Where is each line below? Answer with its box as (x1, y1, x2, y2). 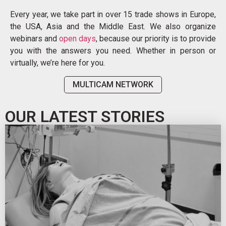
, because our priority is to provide (96, 33, 216, 43)
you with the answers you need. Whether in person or (10, 45, 216, 55)
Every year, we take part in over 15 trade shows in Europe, (10, 9, 216, 19)
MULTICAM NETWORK (73, 79, 153, 89)
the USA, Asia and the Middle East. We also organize (10, 21, 216, 31)
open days (59, 33, 96, 43)
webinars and (10, 33, 59, 43)
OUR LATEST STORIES (5, 106, 164, 126)
